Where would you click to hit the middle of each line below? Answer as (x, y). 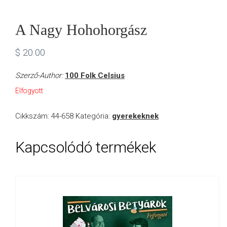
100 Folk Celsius (95, 76)
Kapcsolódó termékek (86, 147)
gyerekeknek (135, 116)
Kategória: (94, 116)
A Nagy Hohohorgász (81, 30)
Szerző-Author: (40, 76)
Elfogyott (29, 91)
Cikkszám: (33, 116)
